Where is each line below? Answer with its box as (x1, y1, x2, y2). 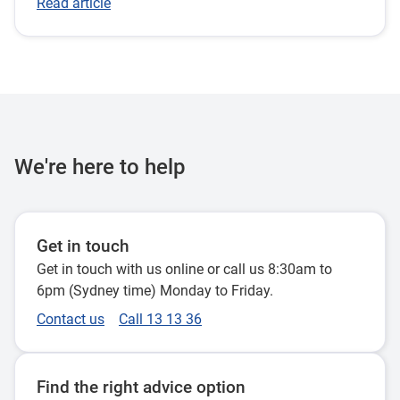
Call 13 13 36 (119, 311, 202, 329)
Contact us (37, 311, 104, 329)
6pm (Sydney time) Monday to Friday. (37, 282, 273, 300)
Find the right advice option (37, 378, 246, 398)
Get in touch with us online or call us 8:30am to (37, 261, 332, 279)
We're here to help (14, 154, 186, 180)
